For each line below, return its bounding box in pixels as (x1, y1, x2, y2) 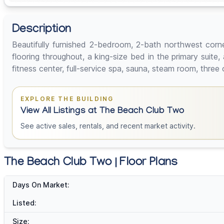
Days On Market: (12, 180, 69, 189)
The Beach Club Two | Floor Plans (4, 156, 178, 171)
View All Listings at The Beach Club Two (20, 106, 184, 117)
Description (12, 23, 71, 38)
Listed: (12, 198, 36, 207)
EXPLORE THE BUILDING (20, 95, 114, 103)
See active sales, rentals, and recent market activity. (20, 121, 195, 130)
